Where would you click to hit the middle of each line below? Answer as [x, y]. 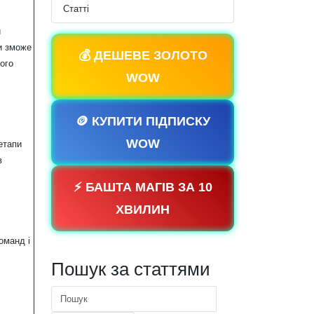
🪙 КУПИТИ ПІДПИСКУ [143, 122]
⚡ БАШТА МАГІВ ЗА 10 [143, 187]
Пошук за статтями [131, 269]
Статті [76, 9]
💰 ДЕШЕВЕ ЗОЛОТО [143, 56]
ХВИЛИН [143, 210]
